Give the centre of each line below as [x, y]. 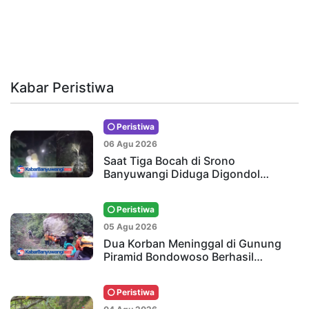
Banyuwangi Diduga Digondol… [186, 174]
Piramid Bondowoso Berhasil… [183, 257]
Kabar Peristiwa [62, 88]
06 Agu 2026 [130, 144]
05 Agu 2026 [130, 227]
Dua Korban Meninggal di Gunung [192, 244]
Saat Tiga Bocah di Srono [169, 161]
